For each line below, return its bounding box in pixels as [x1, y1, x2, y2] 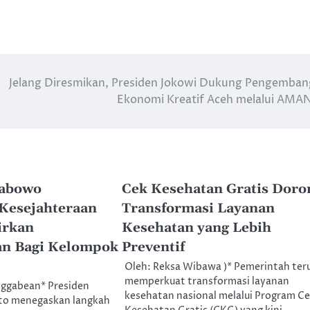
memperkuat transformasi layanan [124, 274, 289, 289]
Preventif [121, 238, 185, 256]
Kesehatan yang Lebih [121, 219, 271, 237]
